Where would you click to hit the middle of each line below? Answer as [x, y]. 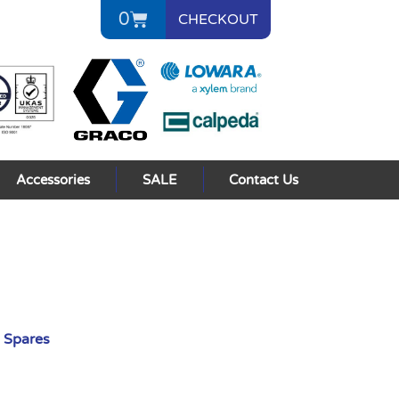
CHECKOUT [218, 20]
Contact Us [264, 179]
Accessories [53, 179]
